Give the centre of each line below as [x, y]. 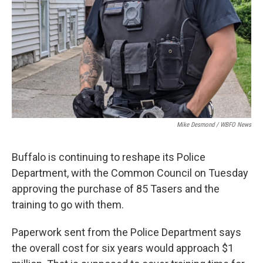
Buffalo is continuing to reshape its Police [109, 157]
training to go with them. [68, 205]
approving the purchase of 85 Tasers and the [116, 189]
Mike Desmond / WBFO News [214, 125]
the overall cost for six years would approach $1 [123, 248]
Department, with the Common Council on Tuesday [130, 173]
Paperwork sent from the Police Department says [127, 232]
